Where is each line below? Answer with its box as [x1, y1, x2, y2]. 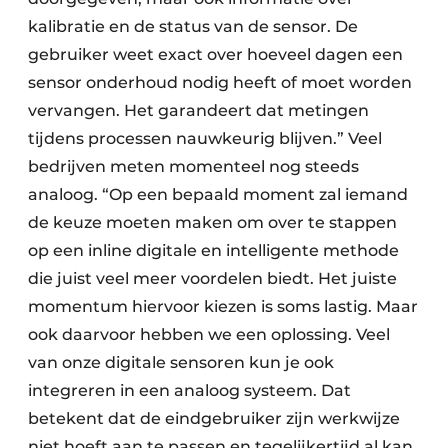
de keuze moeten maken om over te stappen [28, 213, 397, 233]
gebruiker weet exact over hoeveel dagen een [28, 45, 403, 65]
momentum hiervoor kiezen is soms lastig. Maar [28, 297, 418, 317]
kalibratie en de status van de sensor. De [28, 17, 358, 37]
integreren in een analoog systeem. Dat [28, 381, 351, 401]
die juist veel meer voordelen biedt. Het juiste [28, 269, 397, 289]
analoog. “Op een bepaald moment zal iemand [28, 185, 408, 205]
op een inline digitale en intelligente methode [28, 241, 399, 261]
